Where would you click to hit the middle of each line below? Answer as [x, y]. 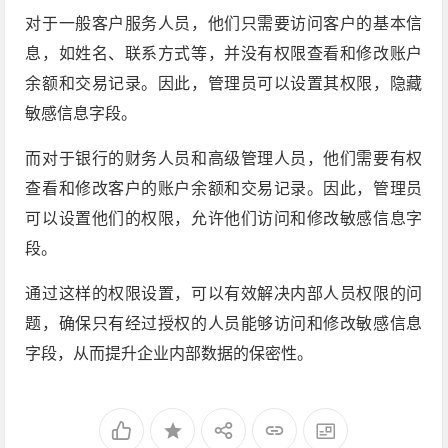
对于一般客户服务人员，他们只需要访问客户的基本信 [224, 23]
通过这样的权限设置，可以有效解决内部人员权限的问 [224, 293]
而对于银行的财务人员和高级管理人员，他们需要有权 [224, 158]
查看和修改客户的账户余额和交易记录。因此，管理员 [224, 188]
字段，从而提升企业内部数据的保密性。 [169, 353]
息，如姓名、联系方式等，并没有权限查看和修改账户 [224, 53]
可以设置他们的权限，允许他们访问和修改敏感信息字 [224, 218]
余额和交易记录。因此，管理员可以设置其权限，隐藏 [224, 83]
